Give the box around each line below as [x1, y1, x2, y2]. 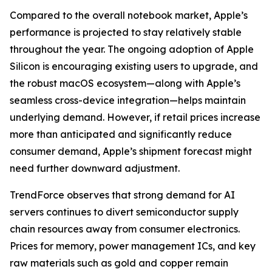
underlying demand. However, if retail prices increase [10, 111, 260, 123]
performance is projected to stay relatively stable [10, 26, 242, 38]
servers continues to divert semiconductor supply [10, 206, 239, 218]
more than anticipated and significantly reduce [10, 128, 232, 140]
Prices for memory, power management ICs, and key [10, 240, 256, 252]
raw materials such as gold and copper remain [10, 257, 228, 269]
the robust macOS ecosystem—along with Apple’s [10, 77, 240, 89]
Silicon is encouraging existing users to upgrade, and [10, 60, 258, 72]
